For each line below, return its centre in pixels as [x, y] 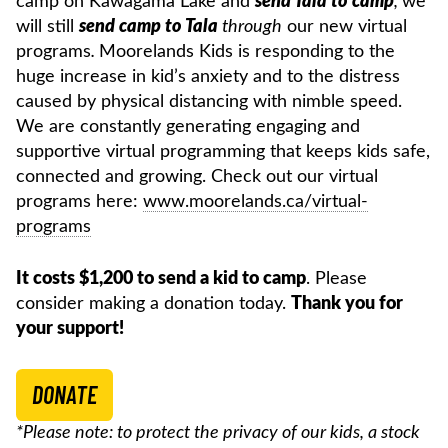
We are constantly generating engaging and [188, 126]
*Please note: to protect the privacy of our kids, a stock [218, 432]
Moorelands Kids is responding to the [247, 51]
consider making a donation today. [153, 303]
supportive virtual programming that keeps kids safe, [223, 151]
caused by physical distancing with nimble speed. [209, 101]
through [250, 26]
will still [47, 26]
